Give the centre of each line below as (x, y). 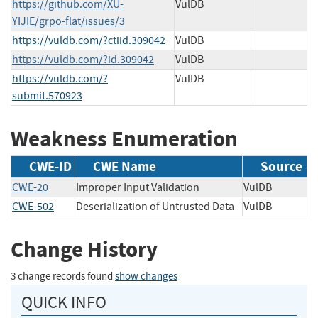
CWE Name (125, 167)
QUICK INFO (64, 302)
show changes (146, 276)
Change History (84, 250)
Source (281, 167)
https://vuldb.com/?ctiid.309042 (89, 40)
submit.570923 (47, 95)
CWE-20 (30, 188)
